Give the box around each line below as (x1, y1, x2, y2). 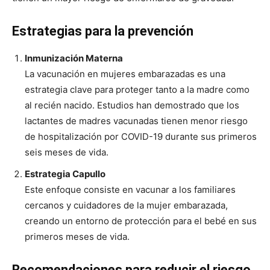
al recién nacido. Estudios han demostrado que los (25, 99, 239, 111)
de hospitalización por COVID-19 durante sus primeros (25, 130, 257, 142)
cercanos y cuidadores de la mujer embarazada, (25, 199, 228, 211)
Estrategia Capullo (25, 168, 105, 180)
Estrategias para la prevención (12, 23, 193, 39)
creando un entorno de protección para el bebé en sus (25, 215, 257, 227)
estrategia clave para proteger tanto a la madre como (25, 83, 250, 95)
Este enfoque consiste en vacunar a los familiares (25, 183, 236, 195)
